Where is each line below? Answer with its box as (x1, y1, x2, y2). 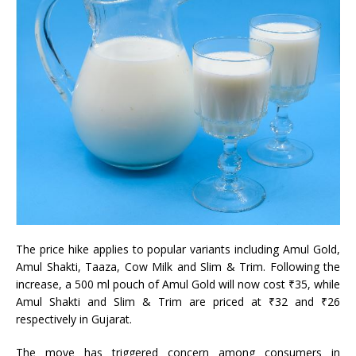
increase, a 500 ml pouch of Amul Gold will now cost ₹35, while (16, 277, 340, 292)
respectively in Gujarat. (16, 311, 132, 327)
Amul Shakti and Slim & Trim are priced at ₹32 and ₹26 (16, 294, 340, 310)
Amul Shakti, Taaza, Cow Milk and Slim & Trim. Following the (16, 259, 340, 275)
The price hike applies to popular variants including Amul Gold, (16, 242, 340, 257)
